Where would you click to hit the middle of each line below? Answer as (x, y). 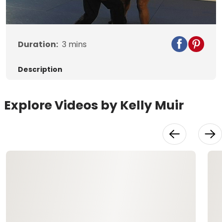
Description (40, 70)
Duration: (38, 45)
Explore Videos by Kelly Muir (94, 106)
